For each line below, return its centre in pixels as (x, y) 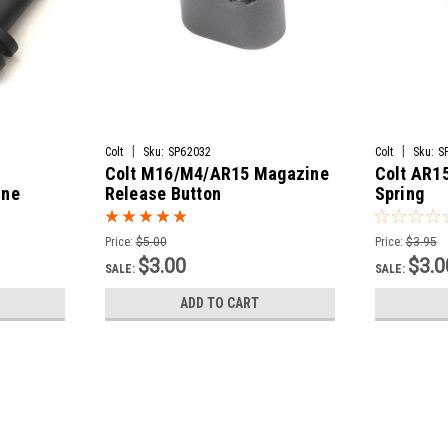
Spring (399, 194)
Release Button (163, 194)
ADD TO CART (220, 303)
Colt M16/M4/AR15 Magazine (216, 174)
